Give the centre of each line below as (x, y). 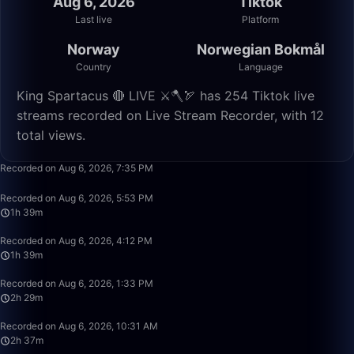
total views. (51, 135)
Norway (94, 49)
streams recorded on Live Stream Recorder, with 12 (170, 115)
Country (94, 67)
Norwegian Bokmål (260, 49)
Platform (260, 19)
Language (260, 67)
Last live (94, 19)
